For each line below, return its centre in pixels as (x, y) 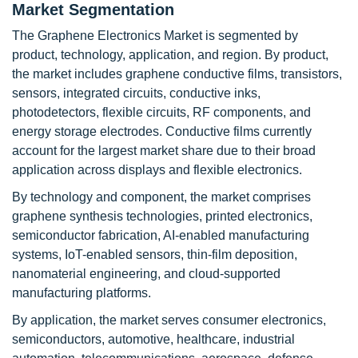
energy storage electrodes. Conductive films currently (162, 131)
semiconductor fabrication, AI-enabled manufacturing (161, 235)
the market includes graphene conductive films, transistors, (177, 74)
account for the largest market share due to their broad (164, 151)
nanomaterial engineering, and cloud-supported (146, 274)
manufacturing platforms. (82, 293)
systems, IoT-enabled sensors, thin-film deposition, (155, 255)
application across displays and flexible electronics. (157, 170)
